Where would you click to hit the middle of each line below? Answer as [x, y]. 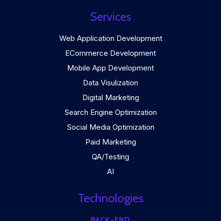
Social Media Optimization [110, 127]
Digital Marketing [110, 97]
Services [110, 17]
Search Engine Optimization [110, 112]
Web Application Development [110, 38]
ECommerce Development [110, 53]
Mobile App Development [110, 68]
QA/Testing [110, 157]
